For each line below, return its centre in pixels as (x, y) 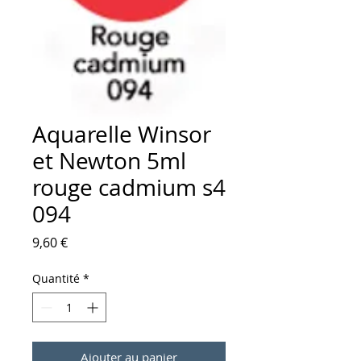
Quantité (56, 279)
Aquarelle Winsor (122, 135)
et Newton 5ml (109, 161)
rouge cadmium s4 (129, 188)
